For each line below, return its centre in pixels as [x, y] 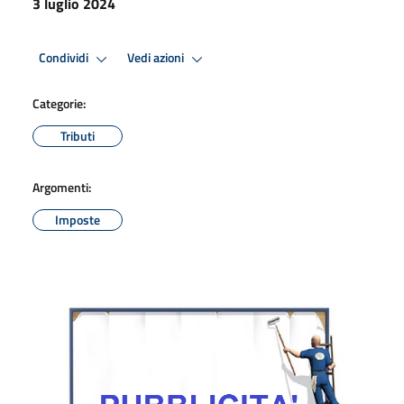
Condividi [65, 58]
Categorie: [59, 103]
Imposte [78, 219]
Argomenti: [62, 187]
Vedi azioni [157, 58]
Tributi [78, 135]
